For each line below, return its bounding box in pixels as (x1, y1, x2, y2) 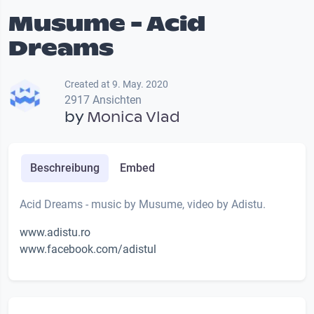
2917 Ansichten (64, 93, 142, 107)
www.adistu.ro (20, 225, 90, 239)
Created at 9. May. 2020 (64, 78, 168, 90)
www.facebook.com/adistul (20, 242, 156, 256)
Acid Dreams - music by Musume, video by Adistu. (20, 197, 266, 211)
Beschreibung (29, 161, 100, 175)
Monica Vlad (87, 107, 180, 126)
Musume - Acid (8, 10, 205, 36)
